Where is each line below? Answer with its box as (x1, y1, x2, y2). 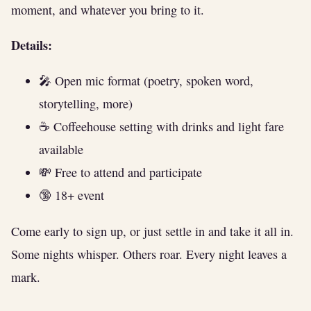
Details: (11, 36, 52, 55)
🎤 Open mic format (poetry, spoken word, (39, 72, 253, 90)
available (39, 141, 83, 158)
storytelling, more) (39, 95, 133, 112)
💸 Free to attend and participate (39, 164, 202, 181)
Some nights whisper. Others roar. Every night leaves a (11, 245, 287, 262)
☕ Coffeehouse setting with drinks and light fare (39, 118, 284, 135)
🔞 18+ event (39, 187, 104, 204)
